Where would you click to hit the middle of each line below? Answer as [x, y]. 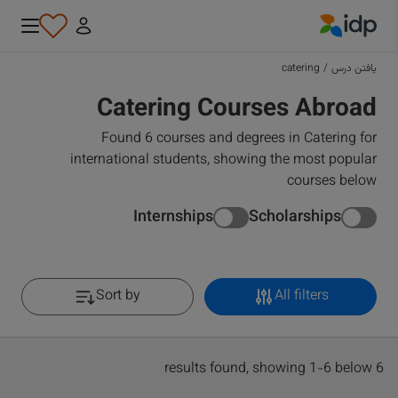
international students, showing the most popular [223, 160]
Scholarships [295, 217]
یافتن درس [354, 68]
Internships [173, 217]
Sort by [118, 296]
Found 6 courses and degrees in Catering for [239, 139]
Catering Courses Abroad [237, 109]
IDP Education [333, 47]
